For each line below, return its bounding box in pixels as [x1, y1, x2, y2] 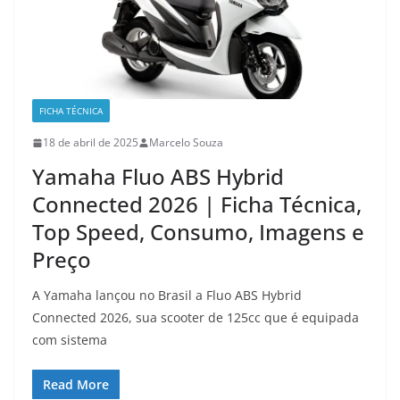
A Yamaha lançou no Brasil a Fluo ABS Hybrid [32, 287, 302, 304]
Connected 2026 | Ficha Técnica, [32, 189, 362, 220]
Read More [43, 376, 109, 394]
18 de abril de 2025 [43, 135, 138, 151]
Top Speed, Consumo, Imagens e [32, 217, 364, 247]
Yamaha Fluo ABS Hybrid [32, 162, 284, 192]
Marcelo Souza [149, 135, 223, 151]
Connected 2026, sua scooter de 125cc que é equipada [32, 309, 359, 327]
